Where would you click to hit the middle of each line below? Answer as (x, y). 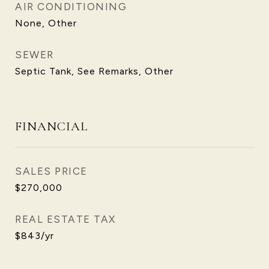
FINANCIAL (51, 126)
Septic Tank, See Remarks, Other (94, 71)
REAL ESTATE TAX (65, 219)
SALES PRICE (51, 171)
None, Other (46, 23)
